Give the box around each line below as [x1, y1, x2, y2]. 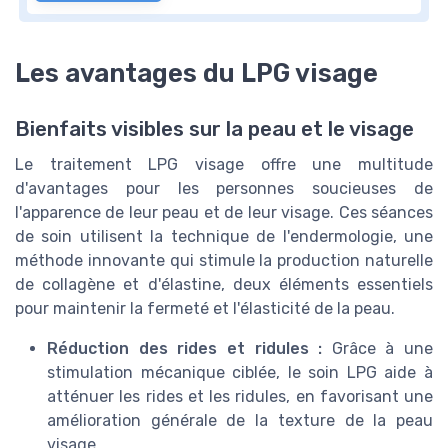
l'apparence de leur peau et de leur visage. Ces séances [15, 202, 433, 222]
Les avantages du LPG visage [15, 57, 378, 88]
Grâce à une [322, 338, 433, 358]
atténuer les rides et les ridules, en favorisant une [47, 386, 433, 406]
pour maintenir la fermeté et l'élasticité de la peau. [15, 298, 395, 318]
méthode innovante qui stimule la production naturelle [15, 250, 433, 270]
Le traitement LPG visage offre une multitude [15, 154, 433, 174]
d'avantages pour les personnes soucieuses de [15, 178, 433, 198]
